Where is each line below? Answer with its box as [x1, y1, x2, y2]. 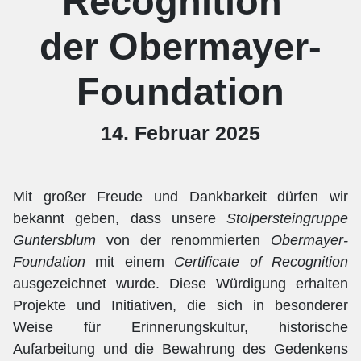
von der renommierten [96, 231, 271, 248]
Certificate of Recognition [174, 253, 349, 270]
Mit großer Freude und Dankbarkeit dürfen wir [13, 188, 348, 205]
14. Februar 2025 [101, 121, 260, 144]
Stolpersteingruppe [226, 210, 348, 226]
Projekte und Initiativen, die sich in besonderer [13, 297, 348, 313]
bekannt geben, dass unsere [13, 210, 226, 226]
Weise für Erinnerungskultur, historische [13, 318, 348, 335]
